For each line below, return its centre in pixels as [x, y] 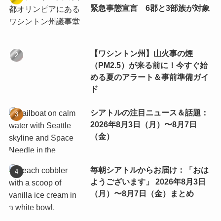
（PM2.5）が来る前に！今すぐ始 [149, 65]
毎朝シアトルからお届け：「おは [149, 170]
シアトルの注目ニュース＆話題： [149, 113]
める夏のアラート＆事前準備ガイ [149, 77]
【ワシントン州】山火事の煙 [141, 53]
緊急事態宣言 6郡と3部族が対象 [150, 8]
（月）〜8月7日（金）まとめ [142, 194]
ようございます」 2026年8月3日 [148, 182]
